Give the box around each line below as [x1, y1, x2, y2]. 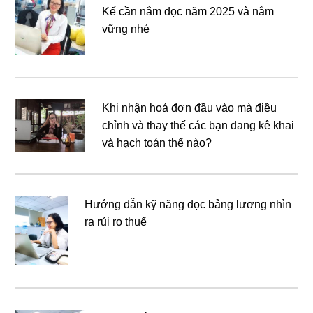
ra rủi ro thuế [85, 215, 147, 228]
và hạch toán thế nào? [102, 136, 212, 149]
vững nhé [102, 22, 150, 35]
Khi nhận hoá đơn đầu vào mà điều [102, 101, 277, 114]
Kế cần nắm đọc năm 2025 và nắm [102, 5, 275, 17]
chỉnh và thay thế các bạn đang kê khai [102, 119, 295, 131]
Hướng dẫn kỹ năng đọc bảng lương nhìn [85, 198, 292, 210]
